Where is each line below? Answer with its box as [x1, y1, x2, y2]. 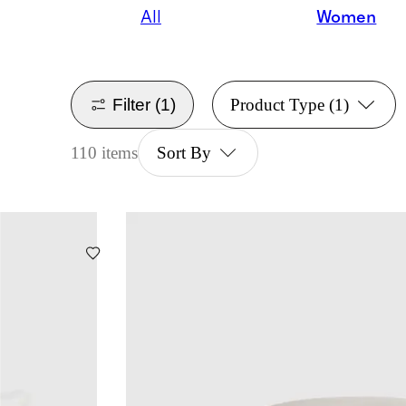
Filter [112, 94, 151, 114]
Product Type [229, 95, 324, 115]
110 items [71, 143, 139, 163]
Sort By [156, 143, 211, 163]
